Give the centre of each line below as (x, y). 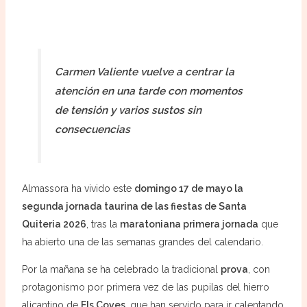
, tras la (103, 224)
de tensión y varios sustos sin (128, 111)
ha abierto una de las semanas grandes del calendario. (142, 242)
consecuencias (92, 130)
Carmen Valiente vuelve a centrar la (144, 72)
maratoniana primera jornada (189, 224)
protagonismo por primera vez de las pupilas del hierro (145, 287)
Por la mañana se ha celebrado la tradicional (121, 269)
